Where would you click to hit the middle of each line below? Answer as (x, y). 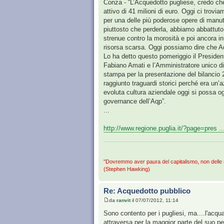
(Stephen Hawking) (127, 169)
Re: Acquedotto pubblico (147, 190)
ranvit (123, 200)
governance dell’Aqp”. (135, 101)
